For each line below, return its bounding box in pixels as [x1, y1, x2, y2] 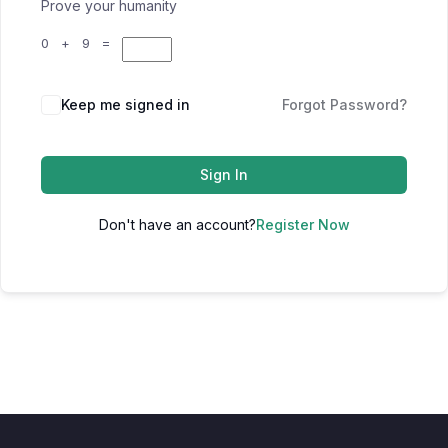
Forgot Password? [282, 96, 407, 114]
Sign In [200, 166, 248, 184]
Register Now [255, 216, 350, 234]
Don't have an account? [98, 216, 256, 234]
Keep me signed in [61, 96, 190, 114]
